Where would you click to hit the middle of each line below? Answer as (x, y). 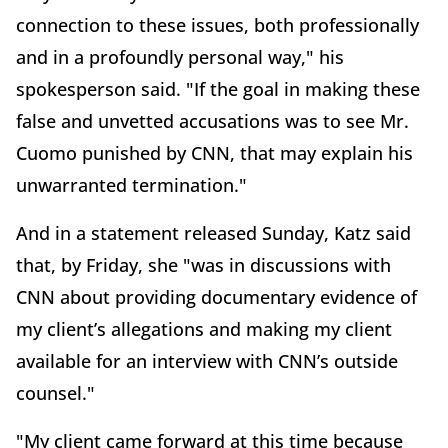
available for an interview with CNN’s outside (207, 360)
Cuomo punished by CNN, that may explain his (214, 152)
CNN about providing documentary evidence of (216, 296)
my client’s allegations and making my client (204, 328)
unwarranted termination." (131, 184)
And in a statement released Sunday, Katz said (213, 232)
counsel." (55, 392)
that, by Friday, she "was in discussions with (203, 264)
